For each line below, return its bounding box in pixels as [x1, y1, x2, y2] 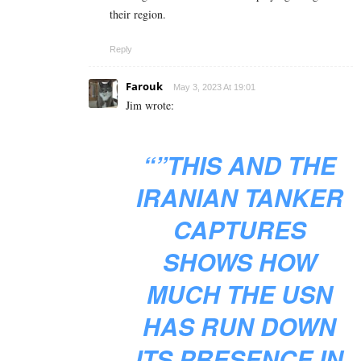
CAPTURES [172, 211, 306, 247]
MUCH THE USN [146, 276, 333, 311]
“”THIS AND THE [143, 147, 336, 182]
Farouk [126, 78, 163, 93]
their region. [110, 6, 166, 22]
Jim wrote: [126, 97, 174, 113]
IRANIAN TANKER [135, 179, 343, 214]
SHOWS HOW [162, 243, 317, 279]
